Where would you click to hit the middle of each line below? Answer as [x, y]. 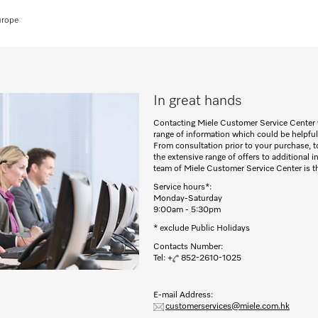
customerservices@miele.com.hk [227, 307]
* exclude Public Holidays [202, 229]
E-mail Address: [184, 295]
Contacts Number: [188, 247]
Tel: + [163, 258]
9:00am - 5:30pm [187, 210]
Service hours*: [182, 187]
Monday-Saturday [188, 199]
